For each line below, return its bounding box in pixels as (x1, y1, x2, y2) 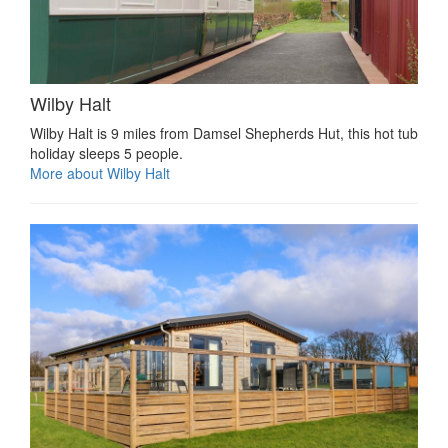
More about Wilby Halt (30, 162, 170, 183)
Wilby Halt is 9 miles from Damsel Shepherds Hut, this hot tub (30, 122, 418, 143)
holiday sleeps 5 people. (30, 142, 183, 163)
